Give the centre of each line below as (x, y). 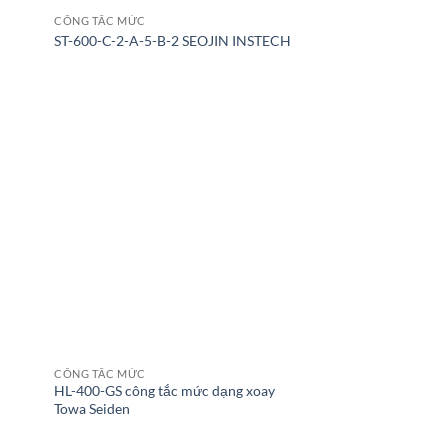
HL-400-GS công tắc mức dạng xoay (165, 391)
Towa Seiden (92, 409)
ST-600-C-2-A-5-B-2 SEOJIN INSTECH (173, 40)
